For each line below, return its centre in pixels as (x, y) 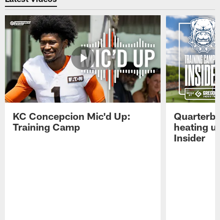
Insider (189, 137)
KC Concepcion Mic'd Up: (72, 116)
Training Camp (47, 126)
